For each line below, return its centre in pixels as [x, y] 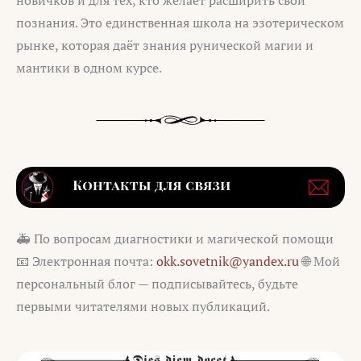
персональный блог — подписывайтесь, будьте [157, 284]
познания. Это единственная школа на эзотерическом [180, 23]
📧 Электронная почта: [86, 261]
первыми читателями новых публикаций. [143, 307]
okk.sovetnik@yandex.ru [228, 261]
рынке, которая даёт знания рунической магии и [165, 46]
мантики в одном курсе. [89, 68]
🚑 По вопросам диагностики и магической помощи [175, 239]
